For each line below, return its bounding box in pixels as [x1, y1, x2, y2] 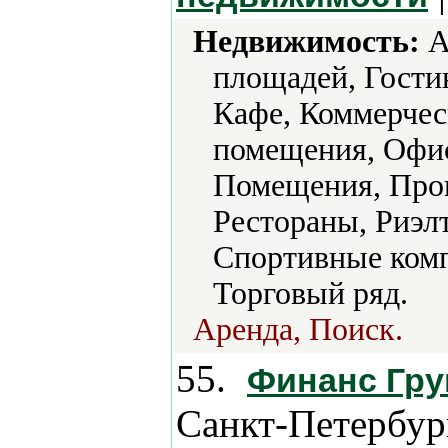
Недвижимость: [193, 24, 420, 59]
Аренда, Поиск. [193, 312, 403, 347]
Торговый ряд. [213, 276, 408, 311]
